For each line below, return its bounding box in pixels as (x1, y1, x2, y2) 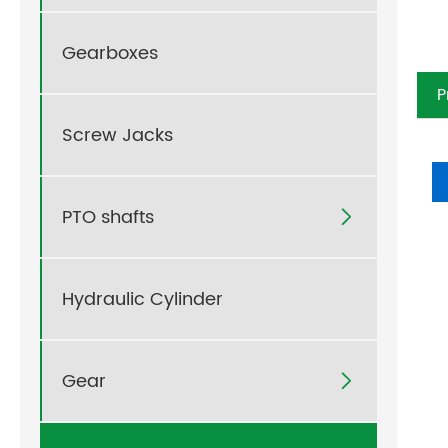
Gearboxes (62, 38, 158, 68)
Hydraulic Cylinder (62, 284, 223, 314)
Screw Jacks (62, 120, 173, 150)
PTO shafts (62, 202, 154, 232)
